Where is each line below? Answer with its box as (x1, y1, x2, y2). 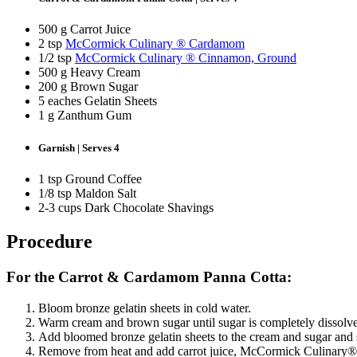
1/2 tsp (38, 51, 75, 65)
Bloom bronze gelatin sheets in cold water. (38, 300, 251, 315)
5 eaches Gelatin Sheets (38, 94, 157, 108)
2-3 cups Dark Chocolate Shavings (38, 201, 214, 215)
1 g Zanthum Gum (38, 108, 131, 122)
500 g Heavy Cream (38, 65, 140, 79)
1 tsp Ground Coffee (38, 172, 142, 186)
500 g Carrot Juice (38, 22, 131, 36)
